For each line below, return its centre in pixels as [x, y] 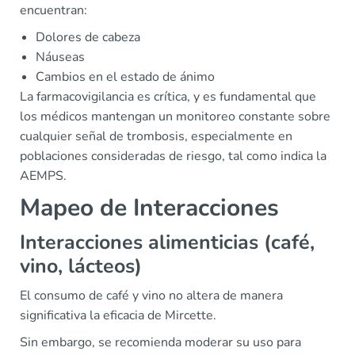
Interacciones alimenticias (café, [167, 242]
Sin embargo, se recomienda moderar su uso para [160, 342]
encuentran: [53, 10]
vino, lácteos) [81, 266]
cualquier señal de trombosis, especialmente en [156, 136]
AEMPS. [43, 176]
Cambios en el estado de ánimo [125, 77]
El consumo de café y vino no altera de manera [151, 296]
